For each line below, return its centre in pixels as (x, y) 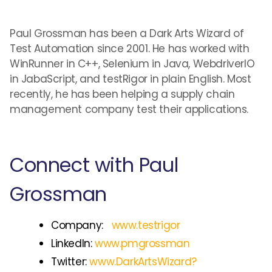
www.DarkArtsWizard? (143, 262)
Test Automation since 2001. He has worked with (130, 49)
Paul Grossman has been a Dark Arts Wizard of (127, 33)
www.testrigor (146, 225)
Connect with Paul (94, 165)
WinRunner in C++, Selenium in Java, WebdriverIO (132, 64)
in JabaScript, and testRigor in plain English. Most (131, 79)
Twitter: (70, 262)
